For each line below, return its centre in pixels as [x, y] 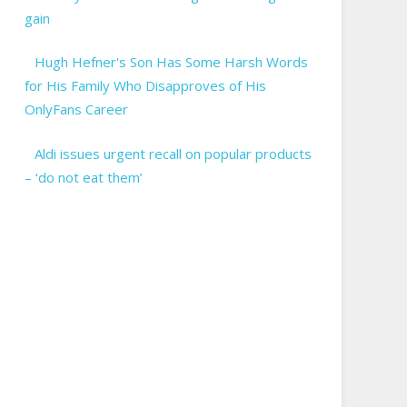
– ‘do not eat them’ [83, 177]
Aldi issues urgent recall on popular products [174, 153]
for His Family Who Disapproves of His [145, 86]
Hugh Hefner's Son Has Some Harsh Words [172, 62]
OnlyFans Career [76, 109]
